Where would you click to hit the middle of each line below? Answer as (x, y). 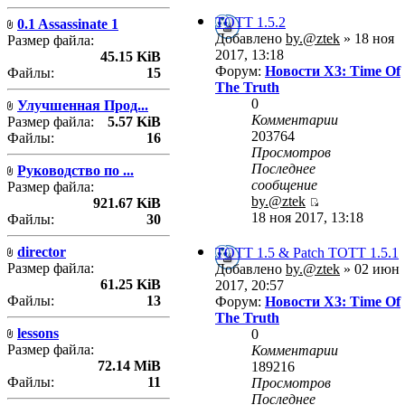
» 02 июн (370, 269)
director (42, 251)
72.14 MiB (129, 365)
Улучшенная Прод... (83, 105)
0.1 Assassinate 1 (68, 24)
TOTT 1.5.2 (250, 23)
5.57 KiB (134, 121)
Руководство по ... (75, 170)
